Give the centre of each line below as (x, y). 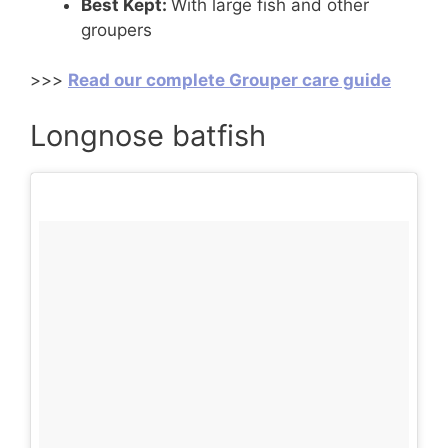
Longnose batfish (148, 135)
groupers (116, 29)
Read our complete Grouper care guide (229, 80)
